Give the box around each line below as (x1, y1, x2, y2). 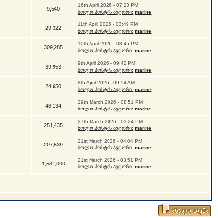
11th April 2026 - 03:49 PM (78, 21, 138, 27)
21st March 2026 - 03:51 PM (78, 157, 143, 163)
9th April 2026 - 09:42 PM (78, 60, 136, 66)
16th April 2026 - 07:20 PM (78, 2, 139, 8)
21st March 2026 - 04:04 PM (78, 138, 143, 144)
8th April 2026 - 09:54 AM (78, 80, 135, 85)
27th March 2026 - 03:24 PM (78, 119, 143, 124)
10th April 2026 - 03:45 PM (78, 41, 139, 46)
